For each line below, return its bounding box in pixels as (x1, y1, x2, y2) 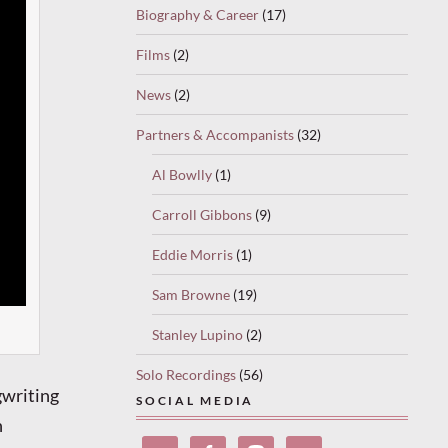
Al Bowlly (152, 165, 212, 183)
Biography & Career (136, 5, 259, 23)
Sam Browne (152, 285, 230, 303)
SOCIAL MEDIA (136, 393, 255, 407)
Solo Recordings (136, 365, 236, 383)
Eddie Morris (152, 245, 233, 263)
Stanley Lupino (152, 325, 243, 343)
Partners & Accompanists (136, 125, 294, 143)
